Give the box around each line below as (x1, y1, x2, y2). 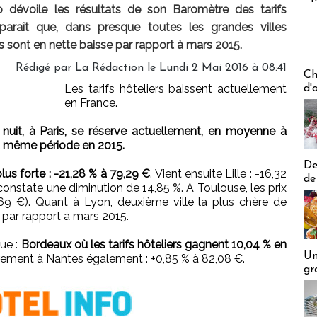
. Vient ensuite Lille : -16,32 (150, 167, 287, 181)
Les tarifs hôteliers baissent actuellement (64, 82, 287, 96)
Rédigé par (16, 62, 75, 74)
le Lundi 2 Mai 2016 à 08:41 (144, 62, 287, 74)
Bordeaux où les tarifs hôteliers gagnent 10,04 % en (21, 238, 287, 252)
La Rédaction (75, 62, 144, 74)
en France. (64, 96, 117, 110)
